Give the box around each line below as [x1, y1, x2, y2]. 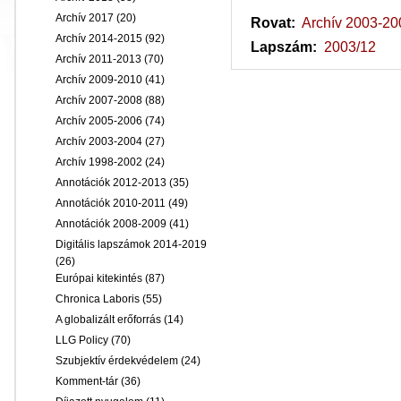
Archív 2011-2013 [55, 53, 141, 65]
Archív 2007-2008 [55, 94, 142, 107]
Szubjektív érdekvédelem [55, 354, 178, 367]
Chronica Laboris [55, 293, 140, 305]
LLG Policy [55, 334, 108, 346]
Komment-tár [55, 375, 118, 388]
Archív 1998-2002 [55, 156, 142, 168]
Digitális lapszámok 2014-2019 [55, 238, 207, 251]
